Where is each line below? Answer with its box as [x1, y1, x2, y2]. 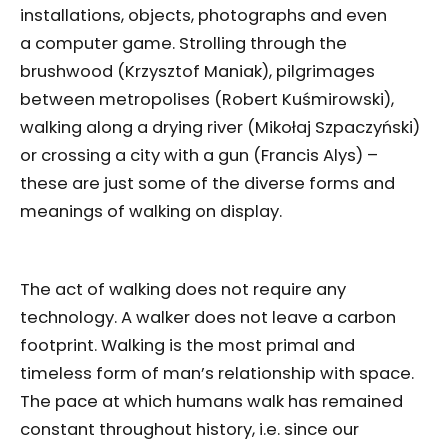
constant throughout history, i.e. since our [20, 418, 359, 442]
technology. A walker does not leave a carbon [20, 306, 396, 330]
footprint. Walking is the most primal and [20, 334, 355, 358]
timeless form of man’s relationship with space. [20, 362, 414, 386]
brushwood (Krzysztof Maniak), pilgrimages [20, 60, 375, 84]
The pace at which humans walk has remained [20, 390, 403, 414]
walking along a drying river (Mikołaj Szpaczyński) [20, 116, 420, 140]
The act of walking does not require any [20, 278, 346, 302]
